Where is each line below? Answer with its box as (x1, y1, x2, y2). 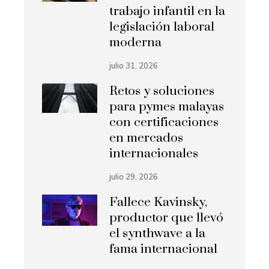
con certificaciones (109, 115, 219, 131)
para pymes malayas (109, 99, 225, 115)
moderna (109, 35, 162, 51)
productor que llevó (109, 210, 224, 226)
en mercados (109, 130, 184, 147)
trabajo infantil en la (109, 4, 226, 20)
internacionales (109, 146, 199, 162)
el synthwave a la (109, 226, 206, 242)
